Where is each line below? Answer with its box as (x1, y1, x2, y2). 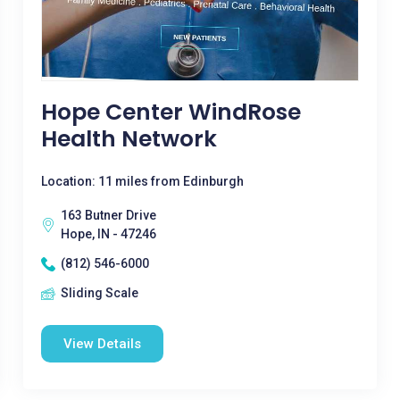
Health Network (40, 123, 217, 154)
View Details (62, 336, 141, 352)
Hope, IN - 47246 (60, 227, 156, 241)
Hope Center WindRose (40, 96, 301, 128)
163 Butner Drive (60, 208, 156, 222)
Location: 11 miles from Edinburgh (40, 174, 244, 188)
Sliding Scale (60, 286, 138, 300)
